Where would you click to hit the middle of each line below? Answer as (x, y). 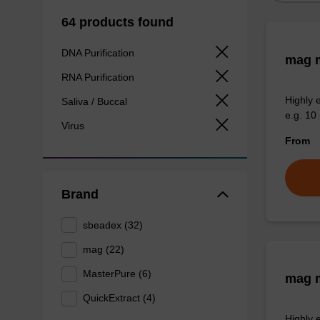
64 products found (117, 22)
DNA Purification (99, 52)
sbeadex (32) (113, 225)
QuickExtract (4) (120, 298)
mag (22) (104, 249)
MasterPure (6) (117, 274)
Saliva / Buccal (95, 101)
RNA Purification (99, 77)
